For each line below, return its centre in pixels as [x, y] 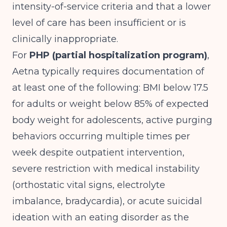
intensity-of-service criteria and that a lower [111, 7]
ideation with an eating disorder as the [101, 217]
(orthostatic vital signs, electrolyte [89, 185]
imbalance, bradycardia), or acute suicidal [107, 201]
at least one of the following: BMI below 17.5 [110, 88]
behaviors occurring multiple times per [101, 136]
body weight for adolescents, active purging [112, 120]
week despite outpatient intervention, [98, 153]
